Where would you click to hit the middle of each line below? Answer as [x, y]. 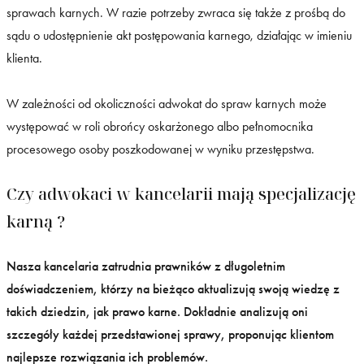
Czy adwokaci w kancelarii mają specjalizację [181, 193]
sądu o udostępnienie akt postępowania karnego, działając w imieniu [179, 35]
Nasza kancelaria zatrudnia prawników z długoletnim [146, 266]
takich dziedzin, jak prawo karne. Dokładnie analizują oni [157, 311]
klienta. [24, 58]
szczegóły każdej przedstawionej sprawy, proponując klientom [170, 334]
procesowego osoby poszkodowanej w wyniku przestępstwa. [160, 149]
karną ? [36, 221]
